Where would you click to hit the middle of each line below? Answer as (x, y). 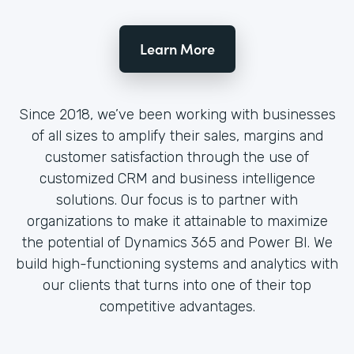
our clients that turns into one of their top (177, 286)
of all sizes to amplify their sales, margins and (177, 136)
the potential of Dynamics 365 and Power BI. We (177, 243)
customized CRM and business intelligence (177, 179)
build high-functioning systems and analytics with (177, 264)
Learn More (177, 49)
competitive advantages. (177, 307)
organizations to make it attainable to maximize (177, 222)
